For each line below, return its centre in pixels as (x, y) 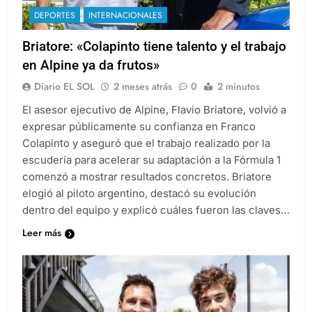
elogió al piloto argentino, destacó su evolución (139, 206)
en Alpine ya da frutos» (91, 78)
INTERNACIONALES (125, 28)
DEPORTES (55, 28)
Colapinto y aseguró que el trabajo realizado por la (146, 156)
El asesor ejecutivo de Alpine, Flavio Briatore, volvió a (154, 123)
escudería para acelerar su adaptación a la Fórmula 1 (151, 173)
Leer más (42, 245)
